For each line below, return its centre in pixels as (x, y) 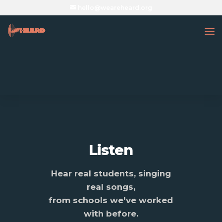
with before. (111, 214)
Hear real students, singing (111, 173)
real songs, (111, 187)
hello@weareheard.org (115, 8)
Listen (111, 150)
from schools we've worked (111, 200)
